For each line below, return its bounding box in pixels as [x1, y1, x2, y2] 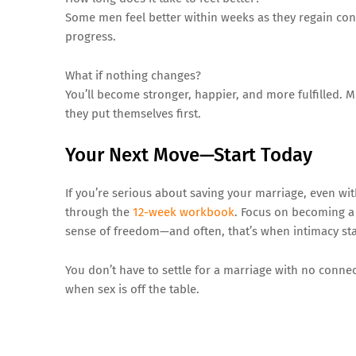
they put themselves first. [65, 106, 201, 121]
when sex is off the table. [65, 282, 199, 296]
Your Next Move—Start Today [65, 144, 312, 166]
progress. [65, 29, 116, 44]
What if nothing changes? [65, 68, 201, 83]
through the [65, 205, 133, 219]
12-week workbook [133, 205, 234, 219]
